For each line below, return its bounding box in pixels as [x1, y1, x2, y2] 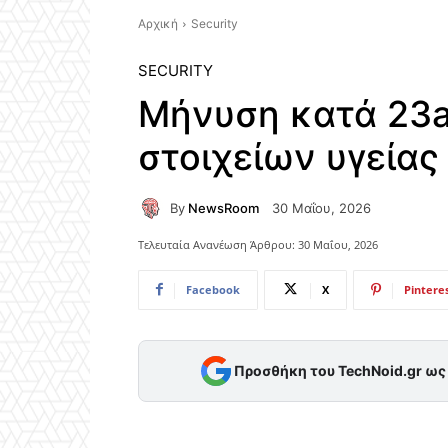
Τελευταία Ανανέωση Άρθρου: [138, 236, 295, 252]
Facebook [186, 281, 240, 297]
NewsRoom [188, 199, 259, 216]
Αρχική [138, 16, 178, 31]
